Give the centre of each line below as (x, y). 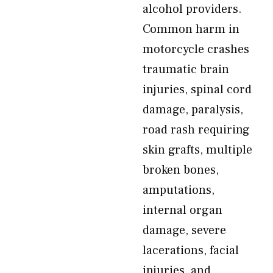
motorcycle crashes (196, 49)
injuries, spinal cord (197, 90)
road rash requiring (196, 130)
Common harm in (191, 29)
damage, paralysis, (193, 110)
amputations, (179, 190)
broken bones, (181, 170)
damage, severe (184, 230)
